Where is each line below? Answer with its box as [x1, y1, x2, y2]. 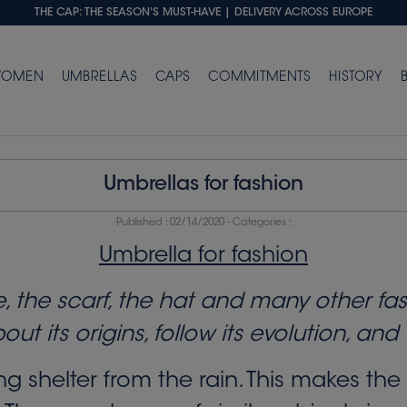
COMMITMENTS [208, 72, 311, 85]
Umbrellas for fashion [104, 174, 303, 195]
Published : [115, 217, 170, 228]
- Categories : [223, 217, 292, 228]
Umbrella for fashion [99, 244, 308, 267]
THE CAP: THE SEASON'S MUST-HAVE [35, 7, 221, 18]
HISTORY [329, 72, 382, 85]
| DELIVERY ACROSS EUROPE [224, 7, 372, 18]
